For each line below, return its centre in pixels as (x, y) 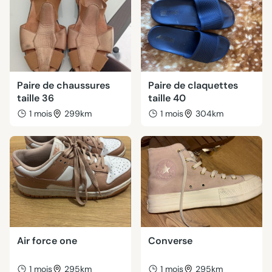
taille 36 (36, 98)
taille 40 (167, 98)
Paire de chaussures (63, 85)
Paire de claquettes (193, 85)
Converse (170, 241)
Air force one (47, 241)
